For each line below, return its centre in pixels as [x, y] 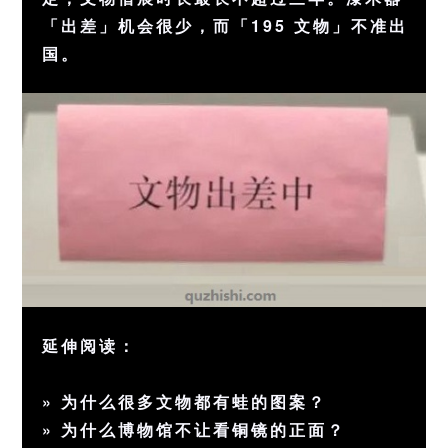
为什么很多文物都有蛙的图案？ [194, 401]
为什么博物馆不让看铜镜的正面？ [204, 429]
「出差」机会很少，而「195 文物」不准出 [225, 25]
